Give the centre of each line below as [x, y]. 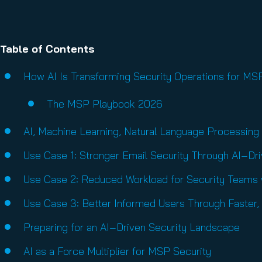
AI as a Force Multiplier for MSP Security [117, 251]
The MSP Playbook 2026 [105, 104]
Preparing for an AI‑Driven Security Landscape [132, 227]
